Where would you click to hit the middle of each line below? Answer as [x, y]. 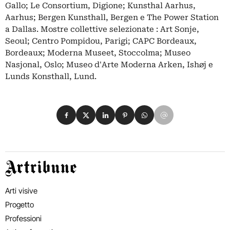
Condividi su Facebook [101, 111]
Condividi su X [104, 111]
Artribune [20, 166]
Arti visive [21, 190]
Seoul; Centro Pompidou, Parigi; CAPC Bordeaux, [101, 41]
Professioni [23, 218]
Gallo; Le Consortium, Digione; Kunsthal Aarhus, [100, 6]
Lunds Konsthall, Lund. [51, 76]
